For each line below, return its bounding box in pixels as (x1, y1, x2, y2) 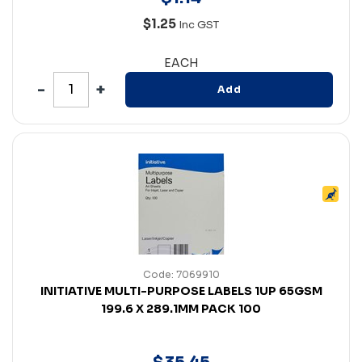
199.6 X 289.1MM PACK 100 (101, 301, 261, 316)
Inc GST (179, 17, 219, 32)
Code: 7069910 (142, 267, 220, 280)
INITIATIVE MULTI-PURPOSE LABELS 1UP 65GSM (40, 283, 322, 298)
